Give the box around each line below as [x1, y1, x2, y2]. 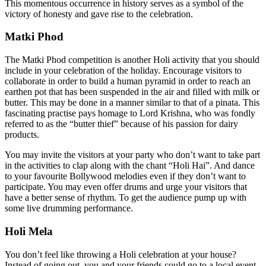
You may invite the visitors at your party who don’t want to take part [5, 150, 260, 160]
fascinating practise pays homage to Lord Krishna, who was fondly [5, 108, 255, 119]
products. [5, 129, 39, 140]
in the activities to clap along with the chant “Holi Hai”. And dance [5, 160, 255, 171]
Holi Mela [5, 224, 53, 237]
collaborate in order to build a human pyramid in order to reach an [5, 76, 251, 87]
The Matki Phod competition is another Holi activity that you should [5, 55, 259, 65]
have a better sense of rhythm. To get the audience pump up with [5, 192, 246, 203]
